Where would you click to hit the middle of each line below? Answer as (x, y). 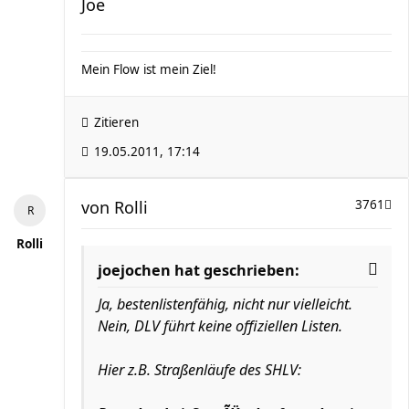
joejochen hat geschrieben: (199, 270)
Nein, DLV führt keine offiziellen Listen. (220, 326)
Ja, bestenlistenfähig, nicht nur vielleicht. (225, 304)
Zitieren (116, 122)
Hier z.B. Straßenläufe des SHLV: (199, 370)
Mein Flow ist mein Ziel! (149, 69)
